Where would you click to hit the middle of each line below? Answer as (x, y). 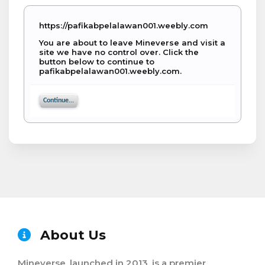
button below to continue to (97, 62)
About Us (71, 235)
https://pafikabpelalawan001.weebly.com (124, 25)
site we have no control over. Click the (119, 52)
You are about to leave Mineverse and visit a (132, 43)
